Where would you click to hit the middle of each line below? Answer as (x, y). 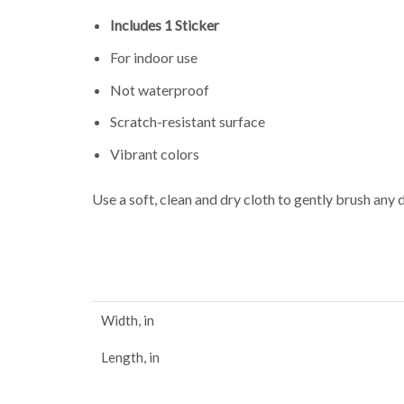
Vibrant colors (155, 154)
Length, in (130, 358)
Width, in (128, 321)
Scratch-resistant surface (188, 122)
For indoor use (154, 57)
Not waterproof (160, 89)
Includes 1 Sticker (165, 24)
